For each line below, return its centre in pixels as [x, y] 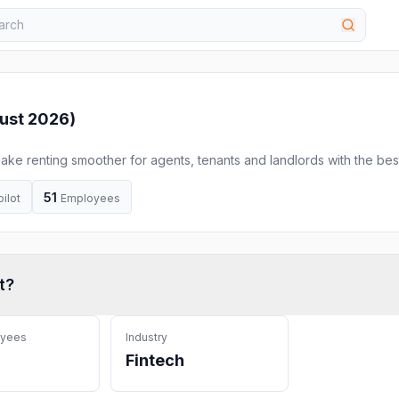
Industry [147, 337]
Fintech [155, 360]
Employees [90, 198]
